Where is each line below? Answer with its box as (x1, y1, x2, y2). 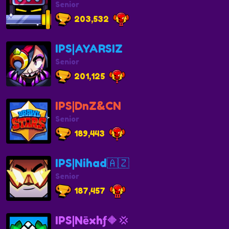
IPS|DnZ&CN (55, 99, 121, 112)
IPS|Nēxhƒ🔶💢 (55, 213, 129, 227)
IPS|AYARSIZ (55, 41, 123, 55)
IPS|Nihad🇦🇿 (55, 156, 129, 170)
